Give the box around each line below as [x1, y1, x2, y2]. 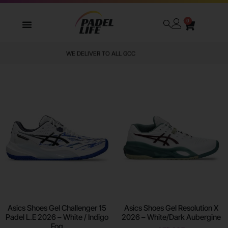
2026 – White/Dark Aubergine [121, 212, 221, 222]
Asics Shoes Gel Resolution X [124, 203, 218, 213]
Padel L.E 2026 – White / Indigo [6, 212, 108, 222]
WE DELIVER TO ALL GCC [79, 50, 149, 58]
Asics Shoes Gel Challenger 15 [8, 203, 106, 213]
